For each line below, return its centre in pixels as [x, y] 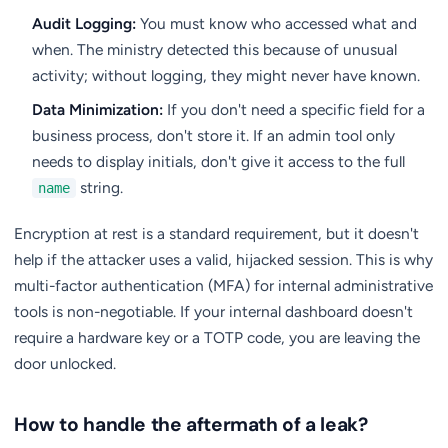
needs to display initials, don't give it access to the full [218, 161]
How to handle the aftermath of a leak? [191, 424]
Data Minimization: [97, 109]
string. [99, 187]
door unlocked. [65, 363]
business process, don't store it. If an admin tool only [213, 135]
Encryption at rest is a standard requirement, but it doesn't [216, 233]
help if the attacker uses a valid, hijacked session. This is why [223, 259]
